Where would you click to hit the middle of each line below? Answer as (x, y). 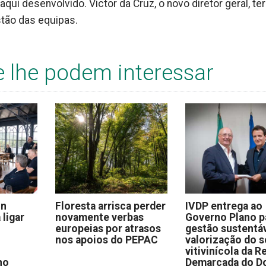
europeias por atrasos (108, 228)
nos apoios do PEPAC (106, 240)
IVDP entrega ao (224, 206)
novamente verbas (99, 217)
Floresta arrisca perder (110, 206)
